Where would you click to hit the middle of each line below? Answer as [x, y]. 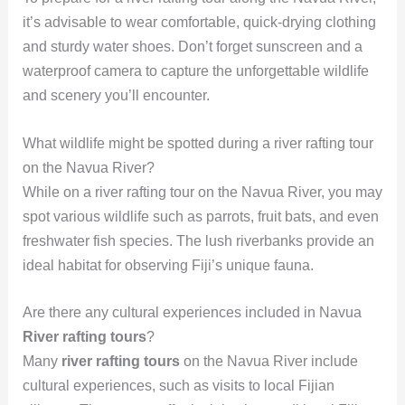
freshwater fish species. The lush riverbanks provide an [198, 240]
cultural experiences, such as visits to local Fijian [178, 386]
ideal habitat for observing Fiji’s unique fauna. [168, 265]
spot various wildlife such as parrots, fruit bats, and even [200, 216]
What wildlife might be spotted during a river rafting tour [198, 143]
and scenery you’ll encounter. [116, 95]
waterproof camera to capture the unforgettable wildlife [195, 71]
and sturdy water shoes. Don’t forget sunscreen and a [192, 46]
